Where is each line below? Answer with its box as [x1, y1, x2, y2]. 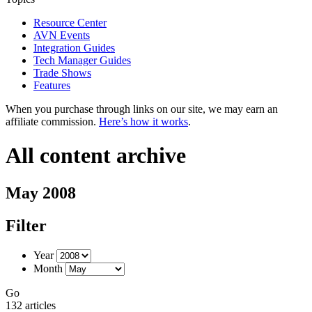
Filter [6, 216, 47, 235]
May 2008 [6, 183, 76, 202]
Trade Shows [33, 67, 91, 79]
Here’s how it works [99, 116, 188, 127]
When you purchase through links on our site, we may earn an [6, 103, 278, 115]
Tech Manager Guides [33, 54, 131, 66]
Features [33, 79, 70, 91]
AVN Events [33, 29, 90, 41]
